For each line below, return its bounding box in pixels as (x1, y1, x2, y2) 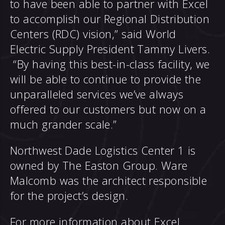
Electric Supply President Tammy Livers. (10, 41, 210, 56)
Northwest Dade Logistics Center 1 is (10, 143, 196, 158)
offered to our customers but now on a (10, 101, 206, 117)
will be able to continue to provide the (10, 71, 201, 86)
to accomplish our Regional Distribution (10, 11, 210, 26)
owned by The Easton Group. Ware (10, 158, 188, 173)
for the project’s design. (10, 188, 129, 203)
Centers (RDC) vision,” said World (10, 26, 176, 41)
